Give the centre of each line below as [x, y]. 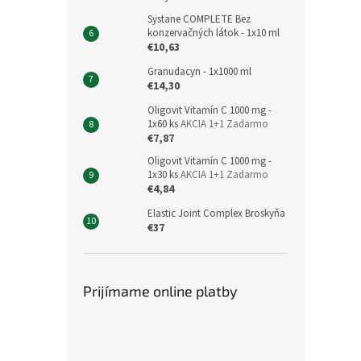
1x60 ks [164, 124]
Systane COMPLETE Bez [199, 19]
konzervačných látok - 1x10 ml [214, 33]
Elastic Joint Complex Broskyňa [216, 213]
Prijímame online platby [160, 290]
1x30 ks [164, 174]
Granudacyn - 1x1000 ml [199, 71]
